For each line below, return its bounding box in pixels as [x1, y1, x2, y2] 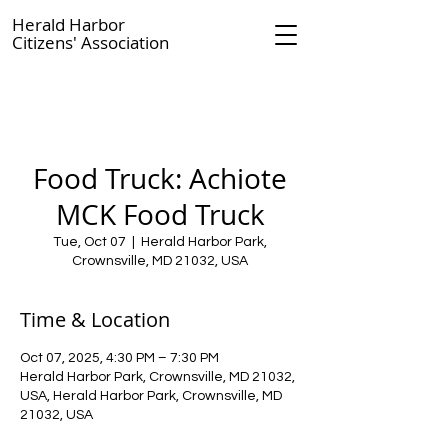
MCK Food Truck [55, 196, 265, 233]
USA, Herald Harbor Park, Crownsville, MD [20, 389, 282, 403]
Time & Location [20, 306, 170, 333]
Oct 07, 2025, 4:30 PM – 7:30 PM [20, 351, 219, 365]
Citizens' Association [12, 31, 169, 54]
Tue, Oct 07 [53, 235, 126, 249]
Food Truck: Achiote [33, 160, 287, 197]
